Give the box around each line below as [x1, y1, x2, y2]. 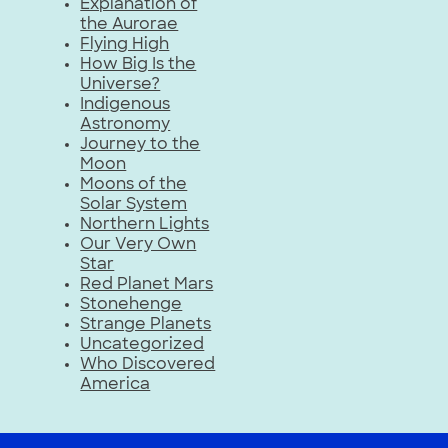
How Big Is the [80, 57, 197, 74]
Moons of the [80, 177, 188, 194]
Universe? [80, 77, 161, 94]
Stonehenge [80, 297, 183, 314]
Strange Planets [80, 317, 212, 334]
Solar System [80, 197, 188, 214]
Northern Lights [80, 217, 210, 234]
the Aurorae [80, 17, 179, 34]
